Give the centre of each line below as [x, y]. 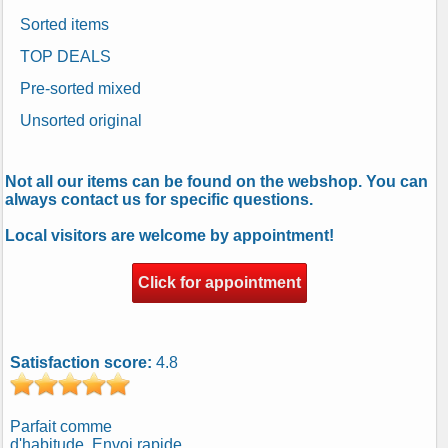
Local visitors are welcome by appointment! [169, 235]
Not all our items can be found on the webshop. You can [216, 181]
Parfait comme [61, 426]
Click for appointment [219, 282]
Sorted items [64, 24]
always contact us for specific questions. [159, 199]
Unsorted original [81, 120]
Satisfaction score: [83, 362]
